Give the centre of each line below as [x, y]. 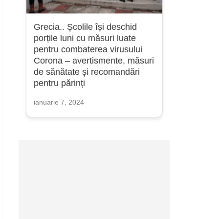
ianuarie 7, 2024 [59, 102]
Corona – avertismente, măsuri [94, 61]
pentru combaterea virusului [88, 49]
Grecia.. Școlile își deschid [85, 27]
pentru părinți [59, 83]
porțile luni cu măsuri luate [85, 38]
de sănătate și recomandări [87, 72]
